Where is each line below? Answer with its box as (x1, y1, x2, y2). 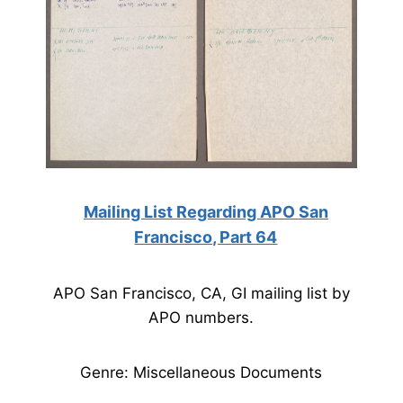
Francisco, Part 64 (134, 228, 278, 246)
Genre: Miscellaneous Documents (80, 363, 323, 381)
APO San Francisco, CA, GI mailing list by (52, 284, 350, 302)
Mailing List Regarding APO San (83, 202, 328, 221)
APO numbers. (148, 309, 255, 327)
